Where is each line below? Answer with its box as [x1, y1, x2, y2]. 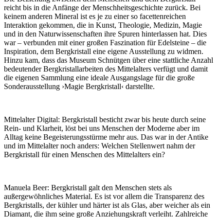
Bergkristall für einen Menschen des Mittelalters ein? [4, 150, 165, 159]
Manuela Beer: [4, 183, 49, 192]
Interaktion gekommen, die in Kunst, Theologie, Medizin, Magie [4, 21, 202, 30]
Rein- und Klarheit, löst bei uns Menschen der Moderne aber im [4, 124, 200, 133]
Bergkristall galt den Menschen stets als [49, 183, 172, 192]
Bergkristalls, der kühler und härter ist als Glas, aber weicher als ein [4, 201, 210, 210]
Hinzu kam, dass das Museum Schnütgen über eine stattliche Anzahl [4, 56, 213, 65]
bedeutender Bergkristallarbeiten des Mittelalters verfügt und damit [4, 65, 208, 73]
